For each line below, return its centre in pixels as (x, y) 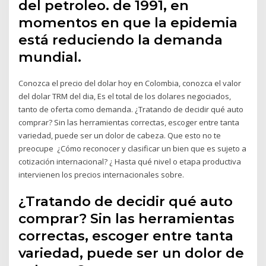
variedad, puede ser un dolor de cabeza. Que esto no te (120, 135)
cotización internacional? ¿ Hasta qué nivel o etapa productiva (130, 161)
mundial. (50, 57)
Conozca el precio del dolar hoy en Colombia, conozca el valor (130, 83)
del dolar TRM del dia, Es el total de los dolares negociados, (125, 96)
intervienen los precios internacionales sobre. (102, 174)
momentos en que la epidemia (128, 22)
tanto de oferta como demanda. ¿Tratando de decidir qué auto (131, 109)
